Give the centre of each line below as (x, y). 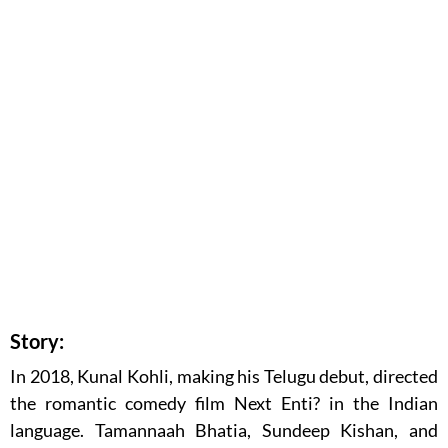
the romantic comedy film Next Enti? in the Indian (224, 403)
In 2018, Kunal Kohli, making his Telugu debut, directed (224, 376)
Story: (37, 341)
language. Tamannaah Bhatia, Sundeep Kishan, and (224, 430)
